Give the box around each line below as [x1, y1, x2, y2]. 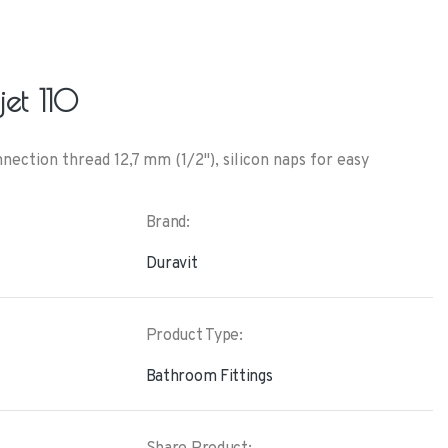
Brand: [145, 213, 190, 233]
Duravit [145, 254, 198, 274]
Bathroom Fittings [145, 367, 273, 387]
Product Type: [145, 326, 243, 346]
